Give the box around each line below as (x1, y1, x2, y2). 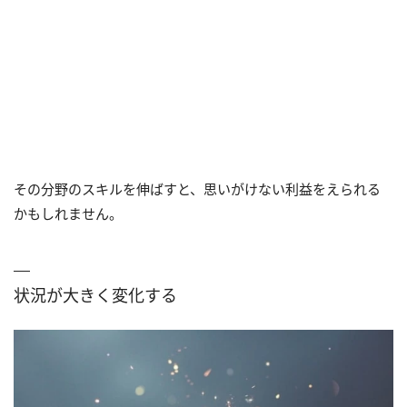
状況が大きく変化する (14, 284, 177, 307)
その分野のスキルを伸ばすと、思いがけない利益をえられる (14, 180, 381, 199)
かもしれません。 (14, 204, 123, 223)
